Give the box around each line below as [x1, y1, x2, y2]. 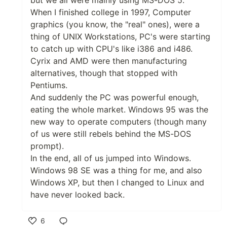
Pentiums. [30, 80, 67, 90]
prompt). [30, 140, 64, 151]
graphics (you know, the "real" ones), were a [30, 19, 200, 29]
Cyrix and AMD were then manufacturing [30, 55, 187, 66]
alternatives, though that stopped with [30, 67, 177, 78]
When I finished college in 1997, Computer [30, 7, 191, 17]
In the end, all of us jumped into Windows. [30, 153, 191, 163]
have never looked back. [30, 189, 125, 200]
